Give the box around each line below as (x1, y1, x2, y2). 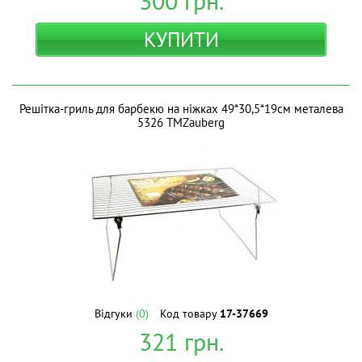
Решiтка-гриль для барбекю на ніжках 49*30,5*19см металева (19, 101, 343, 116)
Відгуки (94, 306, 136, 321)
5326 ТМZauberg (137, 115, 225, 130)
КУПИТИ (143, 27, 219, 53)
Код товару (159, 306, 220, 321)
